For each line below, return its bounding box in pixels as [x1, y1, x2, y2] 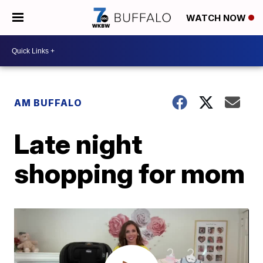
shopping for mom [14, 157, 245, 190]
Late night [14, 127, 143, 160]
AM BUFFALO [14, 97, 83, 109]
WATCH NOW [186, 12, 248, 24]
